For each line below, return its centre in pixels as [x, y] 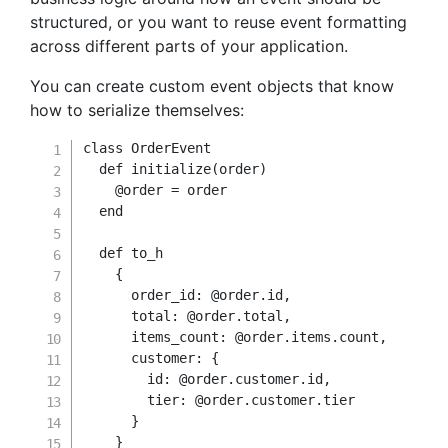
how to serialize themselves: [137, 110]
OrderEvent [171, 148]
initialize [171, 169]
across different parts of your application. [189, 46]
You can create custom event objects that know [212, 86]
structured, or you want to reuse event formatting [218, 22]
